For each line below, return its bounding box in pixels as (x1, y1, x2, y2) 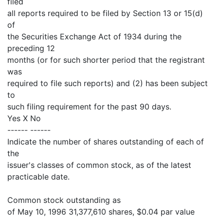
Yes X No (7, 113, 41, 123)
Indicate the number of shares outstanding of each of (7, 137, 204, 146)
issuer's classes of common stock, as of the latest (7, 160, 191, 170)
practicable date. (7, 172, 70, 182)
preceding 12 (7, 43, 55, 53)
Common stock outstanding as (7, 195, 121, 205)
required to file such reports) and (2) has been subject (7, 78, 208, 88)
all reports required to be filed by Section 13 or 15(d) (7, 8, 203, 18)
